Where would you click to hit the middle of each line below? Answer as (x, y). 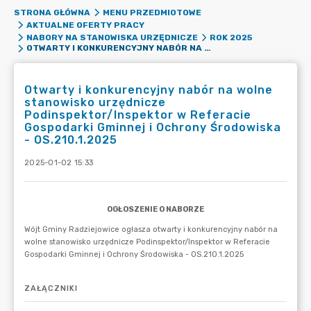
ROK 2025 (231, 37)
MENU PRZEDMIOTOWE (152, 12)
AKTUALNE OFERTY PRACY (85, 25)
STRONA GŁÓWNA (52, 12)
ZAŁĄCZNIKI (51, 288)
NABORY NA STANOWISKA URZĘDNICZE (112, 37)
